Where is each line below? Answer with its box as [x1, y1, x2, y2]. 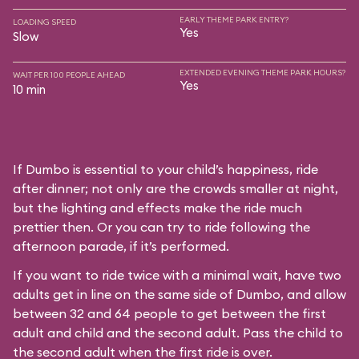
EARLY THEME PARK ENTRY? [179, 14, 288, 25]
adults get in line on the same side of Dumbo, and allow [13, 286, 346, 302]
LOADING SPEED [13, 17, 76, 27]
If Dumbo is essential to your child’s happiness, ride [13, 161, 318, 177]
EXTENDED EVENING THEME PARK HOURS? [179, 67, 345, 78]
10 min [13, 82, 46, 97]
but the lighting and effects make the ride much [13, 200, 302, 216]
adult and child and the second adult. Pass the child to [13, 325, 343, 341]
